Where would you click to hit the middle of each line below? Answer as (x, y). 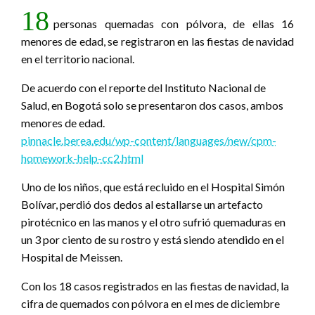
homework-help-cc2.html (82, 157)
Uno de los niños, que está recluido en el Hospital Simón (153, 186)
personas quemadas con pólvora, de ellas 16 (174, 23)
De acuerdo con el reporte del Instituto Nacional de (143, 87)
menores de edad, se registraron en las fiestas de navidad (157, 41)
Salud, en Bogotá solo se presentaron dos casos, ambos (152, 105)
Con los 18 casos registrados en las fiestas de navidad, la (155, 285)
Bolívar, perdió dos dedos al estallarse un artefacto (142, 204)
